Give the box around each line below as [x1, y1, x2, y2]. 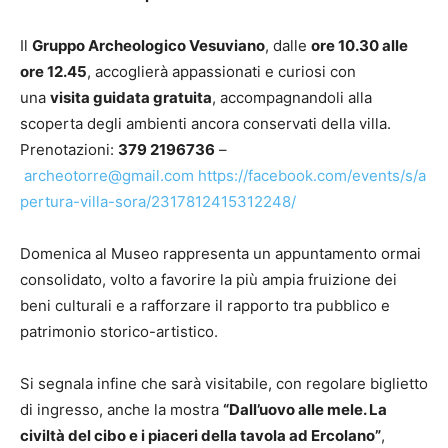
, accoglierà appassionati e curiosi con [87, 62, 356, 82]
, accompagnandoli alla [212, 88, 372, 108]
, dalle [265, 36, 311, 56]
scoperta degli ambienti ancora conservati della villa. [20, 114, 391, 134]
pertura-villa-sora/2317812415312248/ [20, 192, 296, 212]
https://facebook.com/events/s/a [198, 166, 426, 186]
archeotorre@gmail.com [24, 166, 194, 186]
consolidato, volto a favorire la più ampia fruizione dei [20, 270, 397, 290]
